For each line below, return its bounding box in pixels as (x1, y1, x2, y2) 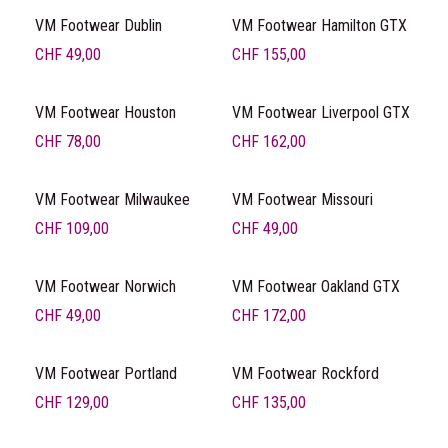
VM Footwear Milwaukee (35, 190, 190, 209)
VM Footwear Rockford (231, 364, 379, 383)
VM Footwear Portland (35, 364, 177, 383)
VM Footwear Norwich (35, 277, 176, 296)
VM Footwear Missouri (231, 190, 373, 209)
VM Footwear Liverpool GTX (231, 103, 410, 122)
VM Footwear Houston (35, 103, 176, 122)
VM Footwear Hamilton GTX (231, 16, 407, 35)
